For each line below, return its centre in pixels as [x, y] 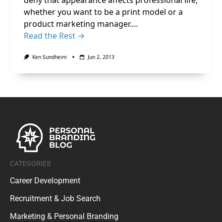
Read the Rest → [54, 36]
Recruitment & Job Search [55, 198]
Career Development [45, 180]
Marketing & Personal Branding [64, 216]
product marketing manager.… [81, 24]
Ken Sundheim [49, 57]
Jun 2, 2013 [101, 57]
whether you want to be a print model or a [103, 12]
